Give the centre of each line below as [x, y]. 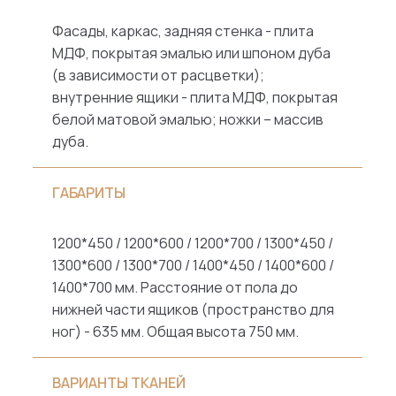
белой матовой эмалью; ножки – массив [188, 120]
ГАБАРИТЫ [89, 193]
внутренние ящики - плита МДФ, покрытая [195, 98]
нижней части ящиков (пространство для [194, 310]
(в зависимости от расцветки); [159, 76]
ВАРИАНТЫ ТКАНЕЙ [119, 383]
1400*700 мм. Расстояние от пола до [175, 288]
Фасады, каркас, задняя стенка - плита [183, 31]
